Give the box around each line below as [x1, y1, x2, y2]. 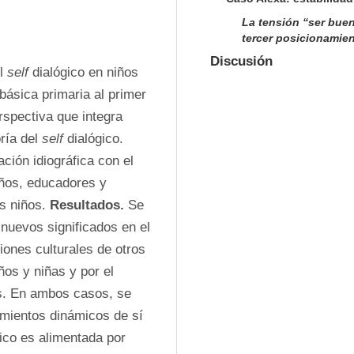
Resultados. [50, 198, 124, 213]
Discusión [210, 54, 273, 69]
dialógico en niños [28, 65, 138, 80]
